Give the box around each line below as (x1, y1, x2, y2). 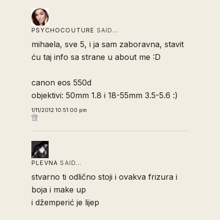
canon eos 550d (31, 78, 91, 87)
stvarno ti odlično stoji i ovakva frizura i (31, 172, 177, 182)
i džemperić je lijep (31, 197, 99, 207)
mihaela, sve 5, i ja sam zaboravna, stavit (31, 39, 184, 49)
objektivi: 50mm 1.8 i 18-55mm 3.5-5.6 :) (31, 90, 178, 100)
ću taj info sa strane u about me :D (31, 52, 161, 62)
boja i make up (31, 185, 86, 194)
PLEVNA (31, 159, 58, 166)
